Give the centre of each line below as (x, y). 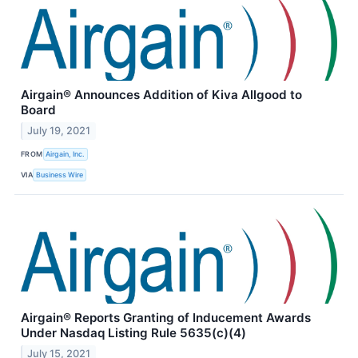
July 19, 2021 (59, 130)
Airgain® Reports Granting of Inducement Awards (166, 317)
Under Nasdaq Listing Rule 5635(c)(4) (133, 332)
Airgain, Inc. (66, 154)
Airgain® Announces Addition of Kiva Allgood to (161, 94)
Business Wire (60, 175)
